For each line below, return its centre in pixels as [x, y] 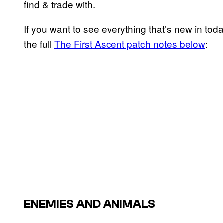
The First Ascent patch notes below [130, 43]
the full [39, 43]
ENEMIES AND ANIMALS [90, 204]
